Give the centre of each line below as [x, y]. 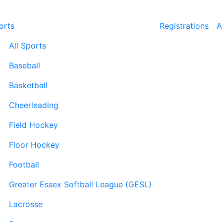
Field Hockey [33, 125]
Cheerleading [34, 105]
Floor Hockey [34, 145]
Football [24, 165]
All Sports [28, 46]
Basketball [28, 85]
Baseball [25, 65]
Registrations [184, 26]
